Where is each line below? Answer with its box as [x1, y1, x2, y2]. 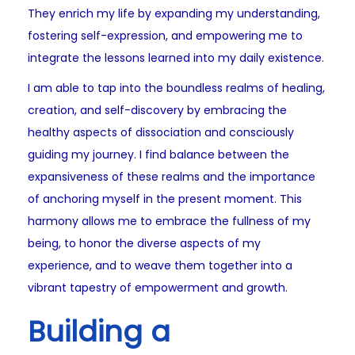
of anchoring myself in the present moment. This [28, 191, 302, 208]
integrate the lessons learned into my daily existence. [28, 50, 324, 67]
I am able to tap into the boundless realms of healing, [28, 80, 325, 97]
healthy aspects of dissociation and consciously [28, 124, 294, 141]
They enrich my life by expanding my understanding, [28, 6, 320, 22]
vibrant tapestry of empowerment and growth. [28, 280, 288, 296]
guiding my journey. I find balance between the [28, 147, 289, 163]
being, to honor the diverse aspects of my [28, 235, 261, 252]
